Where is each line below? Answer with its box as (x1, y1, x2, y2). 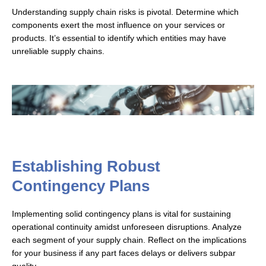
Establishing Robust (12, 157, 160, 176)
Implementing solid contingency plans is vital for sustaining (12, 210, 231, 219)
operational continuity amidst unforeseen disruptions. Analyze (12, 223, 242, 232)
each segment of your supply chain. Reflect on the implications (12, 236, 246, 245)
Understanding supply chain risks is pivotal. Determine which (12, 8, 239, 17)
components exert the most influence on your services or (12, 21, 225, 30)
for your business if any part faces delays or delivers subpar (12, 249, 236, 258)
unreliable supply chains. (12, 47, 104, 56)
